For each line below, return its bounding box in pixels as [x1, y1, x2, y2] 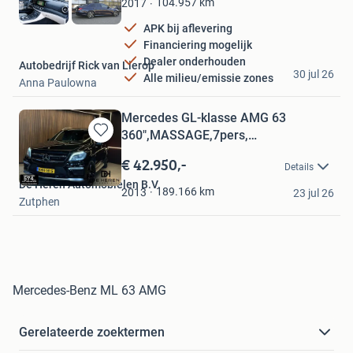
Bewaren [84, 138, 127, 151]
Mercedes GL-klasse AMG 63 [121, 110, 286, 125]
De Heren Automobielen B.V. [19, 178, 161, 191]
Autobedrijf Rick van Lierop [19, 58, 154, 72]
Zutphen [19, 195, 60, 209]
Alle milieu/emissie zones [143, 72, 273, 85]
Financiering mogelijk [143, 39, 252, 52]
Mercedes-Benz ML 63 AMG [13, 283, 166, 299]
